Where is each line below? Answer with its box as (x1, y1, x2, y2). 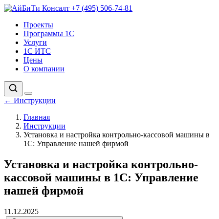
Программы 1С (23, 29, 74, 38)
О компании (23, 65, 65, 73)
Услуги (23, 38, 47, 46)
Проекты (23, 21, 53, 29)
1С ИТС (23, 47, 51, 55)
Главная (23, 113, 50, 121)
